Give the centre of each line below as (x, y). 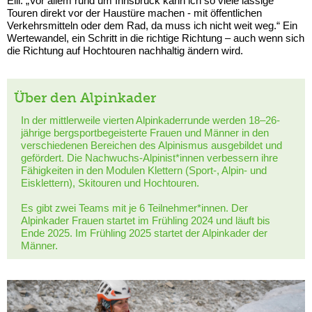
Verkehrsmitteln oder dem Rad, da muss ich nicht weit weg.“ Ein (152, 26)
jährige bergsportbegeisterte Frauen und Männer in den (145, 133)
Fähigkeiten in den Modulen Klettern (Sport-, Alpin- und (144, 171)
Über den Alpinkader (85, 98)
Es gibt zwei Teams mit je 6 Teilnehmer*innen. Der (134, 208)
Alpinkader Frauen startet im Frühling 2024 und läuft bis (146, 221)
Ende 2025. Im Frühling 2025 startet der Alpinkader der (144, 233)
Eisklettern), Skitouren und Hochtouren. (110, 183)
